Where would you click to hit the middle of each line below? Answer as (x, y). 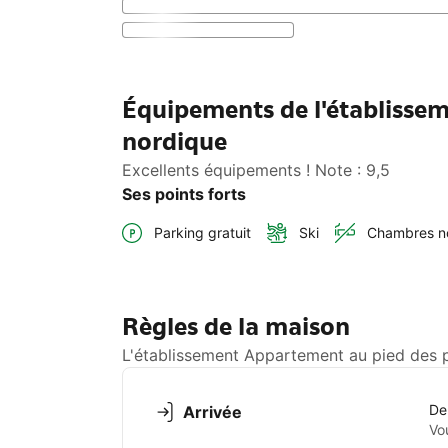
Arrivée (212, 412)
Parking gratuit (202, 233)
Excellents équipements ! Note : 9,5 (256, 170)
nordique (174, 142)
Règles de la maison (236, 327)
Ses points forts (184, 194)
